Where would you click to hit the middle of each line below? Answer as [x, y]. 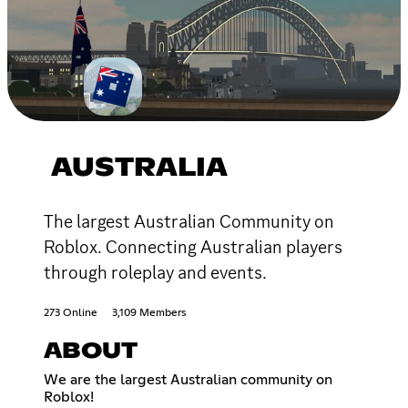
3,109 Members [149, 313]
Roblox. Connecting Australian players [193, 246]
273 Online [71, 313]
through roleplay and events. [155, 272]
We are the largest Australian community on [188, 379]
